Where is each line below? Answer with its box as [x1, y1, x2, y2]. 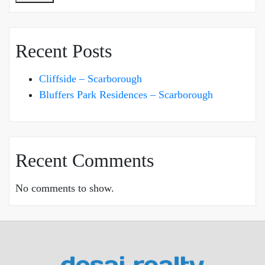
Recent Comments [15, 149, 154, 171]
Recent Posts [15, 40, 112, 62]
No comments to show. [15, 182, 114, 194]
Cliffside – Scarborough [39, 72, 142, 85]
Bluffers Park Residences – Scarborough [39, 88, 213, 101]
